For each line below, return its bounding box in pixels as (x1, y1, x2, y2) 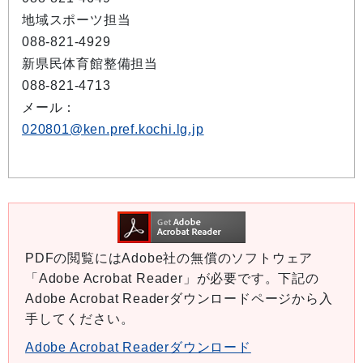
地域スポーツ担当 (22, 13, 131, 28)
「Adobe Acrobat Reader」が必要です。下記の (25, 271, 319, 286)
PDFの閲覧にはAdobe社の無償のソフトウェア (25, 251, 314, 266)
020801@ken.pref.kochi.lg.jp (22, 122, 204, 137)
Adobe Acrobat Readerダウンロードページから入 (25, 292, 333, 306)
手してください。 (25, 312, 135, 327)
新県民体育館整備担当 (22, 57, 158, 71)
